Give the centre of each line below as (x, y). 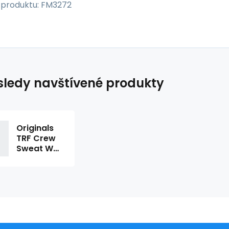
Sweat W (35, 149)
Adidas (31, 169)
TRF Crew (36, 139)
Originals (35, 128)
